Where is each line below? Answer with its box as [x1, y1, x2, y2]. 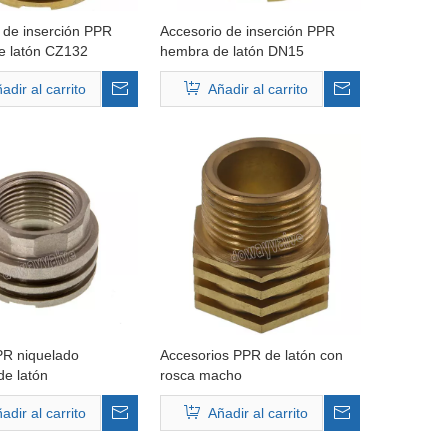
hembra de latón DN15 [159, 43, 304, 59]
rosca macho [159, 367, 242, 383]
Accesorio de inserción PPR [159, 23, 335, 39]
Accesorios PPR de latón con [159, 347, 343, 363]
